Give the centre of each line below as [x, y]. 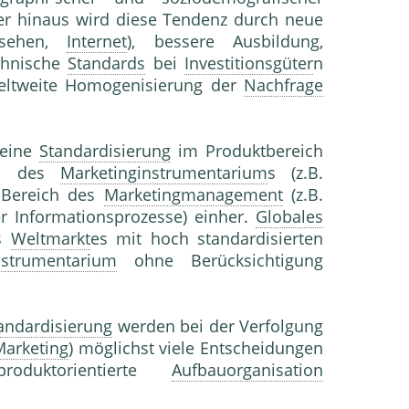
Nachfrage [283, 85]
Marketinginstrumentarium [163, 173]
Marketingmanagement [193, 195]
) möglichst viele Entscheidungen [196, 348]
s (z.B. [295, 173]
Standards [107, 63]
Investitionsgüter [249, 63]
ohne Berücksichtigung [220, 261]
